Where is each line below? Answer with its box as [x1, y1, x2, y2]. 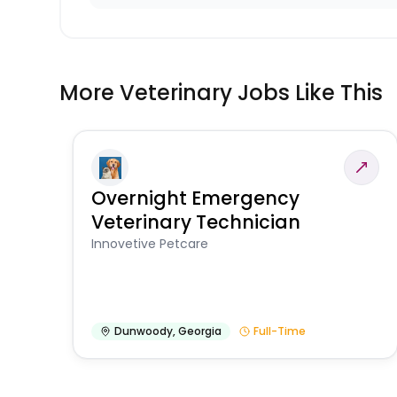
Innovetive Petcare [91, 235, 209, 253]
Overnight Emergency [91, 185, 300, 212]
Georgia [178, 323, 222, 339]
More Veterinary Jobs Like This [59, 78, 384, 108]
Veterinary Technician [91, 209, 301, 236]
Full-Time [253, 323, 307, 339]
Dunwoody [114, 323, 174, 339]
